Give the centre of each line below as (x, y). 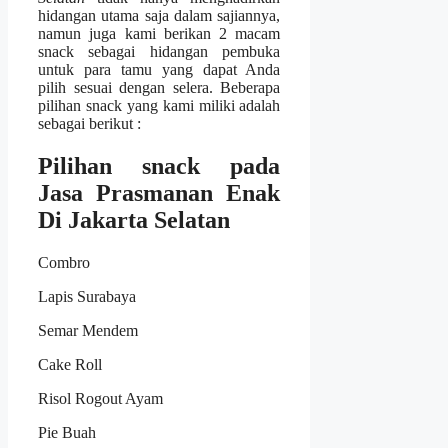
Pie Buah (67, 433)
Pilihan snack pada (159, 166)
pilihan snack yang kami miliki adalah (159, 106)
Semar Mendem (88, 331)
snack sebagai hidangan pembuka (159, 52)
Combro (64, 263)
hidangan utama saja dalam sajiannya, (159, 16)
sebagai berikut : (89, 124)
